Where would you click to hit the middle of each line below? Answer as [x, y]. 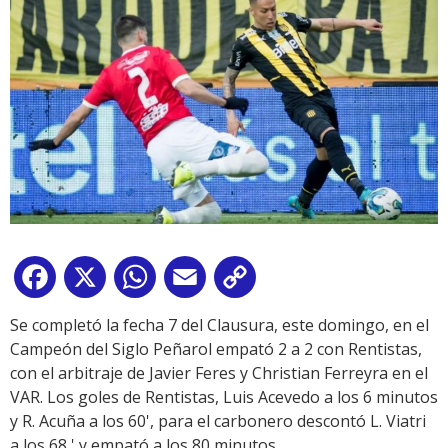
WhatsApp [199, 281]
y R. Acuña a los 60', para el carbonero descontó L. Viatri [218, 421]
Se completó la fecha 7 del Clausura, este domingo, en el [219, 325]
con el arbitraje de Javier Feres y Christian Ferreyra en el [219, 373]
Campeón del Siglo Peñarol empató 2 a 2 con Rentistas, [216, 349]
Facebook [96, 281]
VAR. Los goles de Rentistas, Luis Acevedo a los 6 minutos [224, 397]
